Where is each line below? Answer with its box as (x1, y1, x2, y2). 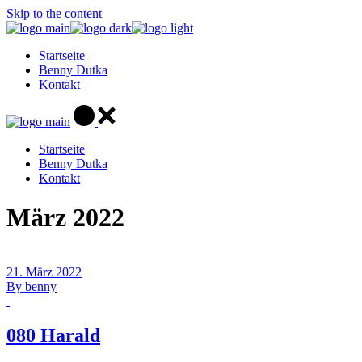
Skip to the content (6, 6, 102, 20)
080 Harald (6, 324, 100, 346)
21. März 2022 (6, 264, 82, 279)
